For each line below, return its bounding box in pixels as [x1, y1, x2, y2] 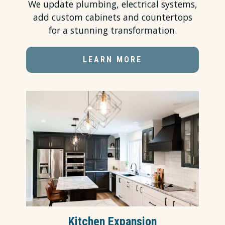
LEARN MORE [83, 55, 142, 65]
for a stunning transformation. [48, 24, 177, 37]
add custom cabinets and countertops [33, 11, 192, 24]
